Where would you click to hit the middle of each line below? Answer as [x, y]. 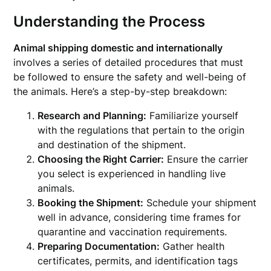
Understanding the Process [109, 21]
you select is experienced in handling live [132, 174]
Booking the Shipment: [91, 203]
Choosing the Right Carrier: [101, 159]
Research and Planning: [92, 116]
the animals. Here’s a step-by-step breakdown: [120, 91]
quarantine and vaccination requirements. [132, 232]
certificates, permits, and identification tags [138, 261]
